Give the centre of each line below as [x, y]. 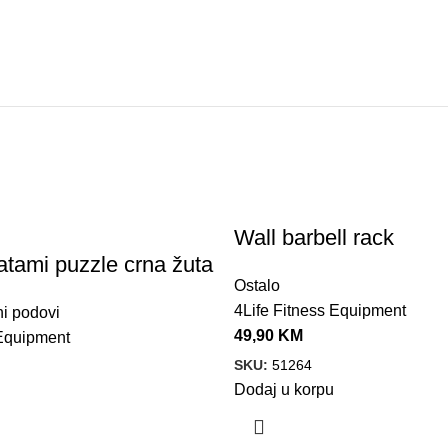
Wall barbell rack [314, 238]
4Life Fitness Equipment [320, 311]
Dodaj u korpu [284, 390]
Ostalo [257, 286]
